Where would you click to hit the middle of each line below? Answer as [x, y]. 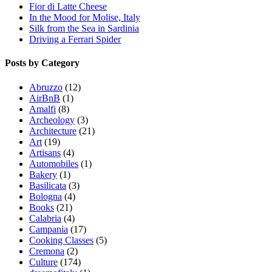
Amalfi [42, 109]
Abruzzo [46, 87]
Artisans [45, 152]
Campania [49, 229]
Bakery [43, 174]
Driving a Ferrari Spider [75, 39]
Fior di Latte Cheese [68, 7]
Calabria [45, 218]
